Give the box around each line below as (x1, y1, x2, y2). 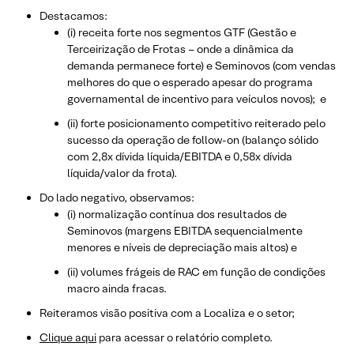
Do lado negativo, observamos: (40, 190, 194, 205)
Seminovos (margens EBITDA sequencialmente (67, 223, 303, 238)
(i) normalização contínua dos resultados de (67, 206, 287, 221)
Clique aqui (40, 330, 96, 345)
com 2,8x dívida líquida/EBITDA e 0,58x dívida (67, 149, 292, 164)
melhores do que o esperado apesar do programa (67, 74, 313, 89)
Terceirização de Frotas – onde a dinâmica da (67, 41, 294, 56)
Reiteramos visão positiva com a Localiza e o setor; (40, 305, 295, 320)
